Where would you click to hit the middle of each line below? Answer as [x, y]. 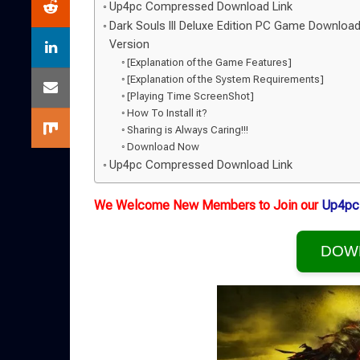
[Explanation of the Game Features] [210, 62]
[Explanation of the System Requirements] [226, 79]
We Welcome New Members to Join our [208, 205]
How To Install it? [168, 113]
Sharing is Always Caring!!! [188, 130]
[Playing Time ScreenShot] [191, 96]
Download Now [164, 147]
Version [129, 45]
